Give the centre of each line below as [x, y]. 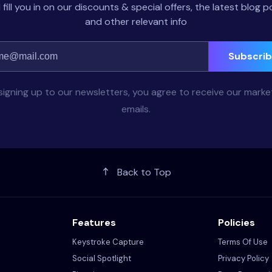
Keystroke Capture [108, 242]
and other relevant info [136, 22]
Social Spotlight [102, 258]
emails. [136, 109]
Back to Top [144, 172]
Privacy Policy [243, 258]
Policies [236, 223]
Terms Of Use [243, 242]
